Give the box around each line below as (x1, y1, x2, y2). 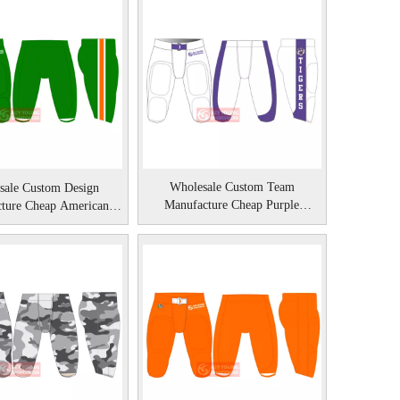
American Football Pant (171, 215, 293, 229)
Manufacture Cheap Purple (164, 197, 300, 212)
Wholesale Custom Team (169, 179, 295, 194)
